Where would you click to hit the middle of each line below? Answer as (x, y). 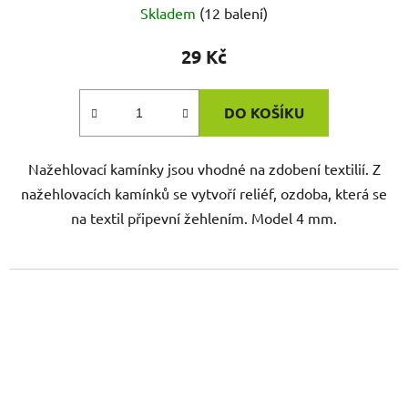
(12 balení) (234, 13)
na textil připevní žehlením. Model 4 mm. (204, 218)
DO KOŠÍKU (264, 113)
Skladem (170, 13)
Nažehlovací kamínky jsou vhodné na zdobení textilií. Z (204, 169)
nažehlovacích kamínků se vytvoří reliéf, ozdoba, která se (204, 194)
